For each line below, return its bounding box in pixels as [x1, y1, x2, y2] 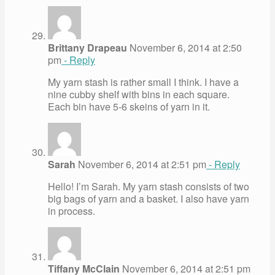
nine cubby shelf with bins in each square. [48, 87, 230, 101]
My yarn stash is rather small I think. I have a [48, 74, 239, 89]
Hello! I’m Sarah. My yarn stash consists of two [48, 179, 249, 193]
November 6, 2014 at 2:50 [127, 40, 242, 55]
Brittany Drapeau [48, 40, 127, 55]
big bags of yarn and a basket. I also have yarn [48, 191, 249, 206]
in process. [48, 203, 95, 218]
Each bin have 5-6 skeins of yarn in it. [48, 99, 210, 114]
